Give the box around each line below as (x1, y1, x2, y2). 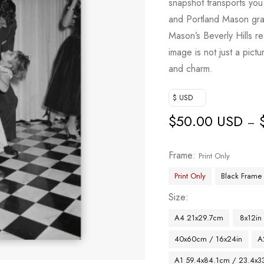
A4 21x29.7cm (174, 212, 224, 223)
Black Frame (221, 170, 262, 181)
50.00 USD (176, 111, 243, 131)
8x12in (239, 212, 262, 223)
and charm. (169, 62, 213, 75)
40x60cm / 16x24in (174, 233, 243, 245)
